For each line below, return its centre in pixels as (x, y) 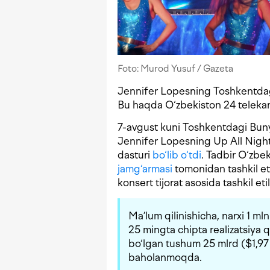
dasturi (135, 155)
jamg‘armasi (145, 169)
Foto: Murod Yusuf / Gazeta (175, 69)
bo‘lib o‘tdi (177, 155)
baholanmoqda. (165, 258)
